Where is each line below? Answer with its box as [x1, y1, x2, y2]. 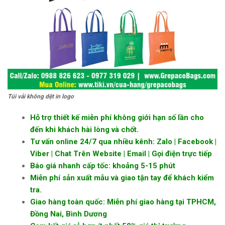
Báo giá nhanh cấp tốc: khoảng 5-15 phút [30, 161, 176, 170]
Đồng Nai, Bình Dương [30, 209, 107, 218]
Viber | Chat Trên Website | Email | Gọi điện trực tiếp [30, 149, 212, 158]
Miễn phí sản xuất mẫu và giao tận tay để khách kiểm [30, 173, 214, 182]
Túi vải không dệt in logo [8, 92, 74, 100]
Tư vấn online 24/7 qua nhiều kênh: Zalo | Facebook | [30, 137, 217, 146]
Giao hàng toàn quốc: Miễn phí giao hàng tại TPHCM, [30, 197, 216, 206]
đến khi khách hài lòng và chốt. [30, 125, 139, 134]
